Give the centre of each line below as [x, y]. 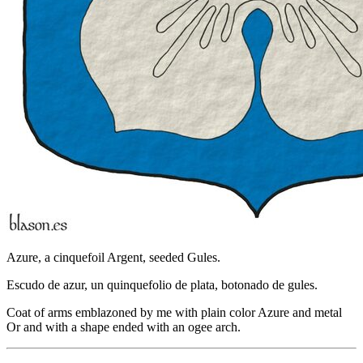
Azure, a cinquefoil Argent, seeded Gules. [113, 257]
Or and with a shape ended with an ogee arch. [124, 327]
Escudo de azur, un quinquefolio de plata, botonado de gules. [162, 284]
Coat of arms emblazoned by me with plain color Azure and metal [174, 312]
